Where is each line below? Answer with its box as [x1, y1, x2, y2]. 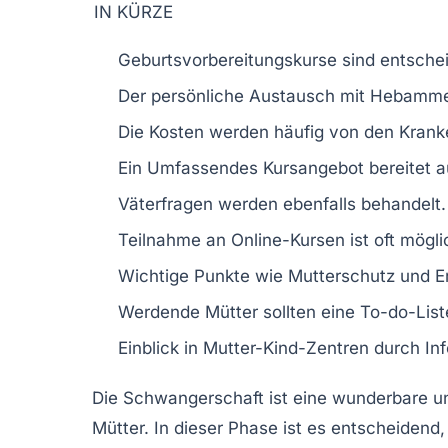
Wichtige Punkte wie [118, 265, 288, 286]
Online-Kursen [231, 229, 345, 250]
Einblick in [118, 337, 203, 358]
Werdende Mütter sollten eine [118, 301, 360, 322]
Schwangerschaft [123, 387, 264, 408]
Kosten [149, 121, 204, 142]
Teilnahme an [118, 229, 231, 250]
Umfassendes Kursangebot [147, 157, 364, 178]
